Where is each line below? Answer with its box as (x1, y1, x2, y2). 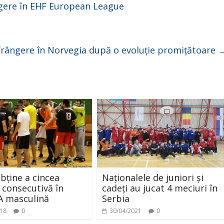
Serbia (102, 192, 129, 204)
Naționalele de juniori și (102, 171, 203, 183)
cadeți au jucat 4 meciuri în (102, 181, 217, 194)
